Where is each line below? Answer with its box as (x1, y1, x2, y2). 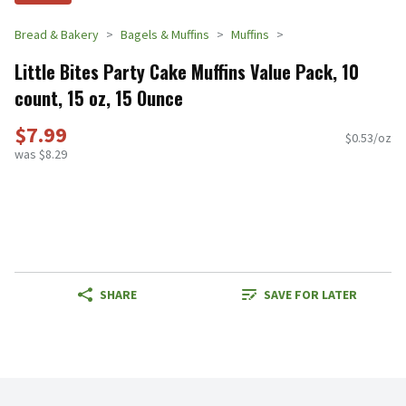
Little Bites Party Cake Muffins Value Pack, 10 (14, 57, 359, 85)
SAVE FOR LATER (263, 286, 357, 304)
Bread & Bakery (14, 26, 99, 43)
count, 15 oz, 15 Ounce (14, 83, 183, 111)
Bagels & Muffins (121, 26, 209, 43)
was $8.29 (14, 146, 67, 163)
